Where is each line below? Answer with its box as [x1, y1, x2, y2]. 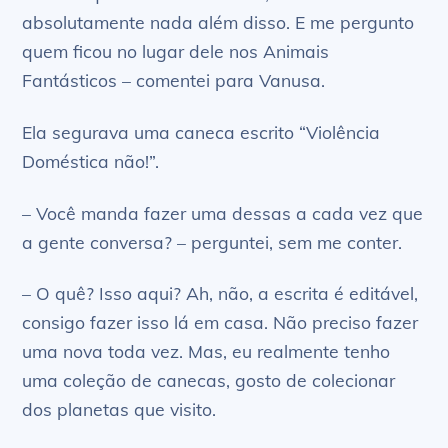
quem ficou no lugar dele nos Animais [22, 39, 330, 62]
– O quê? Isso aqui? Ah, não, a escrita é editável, [22, 282, 419, 305]
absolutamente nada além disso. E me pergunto [22, 10, 415, 33]
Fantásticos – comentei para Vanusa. [22, 68, 326, 91]
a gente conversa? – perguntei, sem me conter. [22, 230, 403, 253]
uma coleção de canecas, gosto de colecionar [22, 369, 396, 392]
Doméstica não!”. [22, 149, 160, 172]
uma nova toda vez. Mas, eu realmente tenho [22, 340, 391, 363]
